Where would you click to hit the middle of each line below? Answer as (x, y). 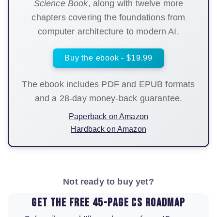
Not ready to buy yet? (108, 182)
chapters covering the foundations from (108, 18)
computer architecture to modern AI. (108, 32)
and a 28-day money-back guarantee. (108, 99)
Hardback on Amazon (108, 129)
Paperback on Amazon (108, 117)
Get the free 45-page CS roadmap (108, 203)
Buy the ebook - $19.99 (108, 58)
